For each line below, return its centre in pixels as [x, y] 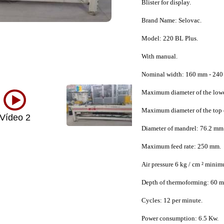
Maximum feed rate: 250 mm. [181, 146]
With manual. [159, 56]
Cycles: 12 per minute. [172, 200]
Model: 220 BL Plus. [169, 38]
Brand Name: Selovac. [171, 20]
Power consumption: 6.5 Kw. [180, 218]
